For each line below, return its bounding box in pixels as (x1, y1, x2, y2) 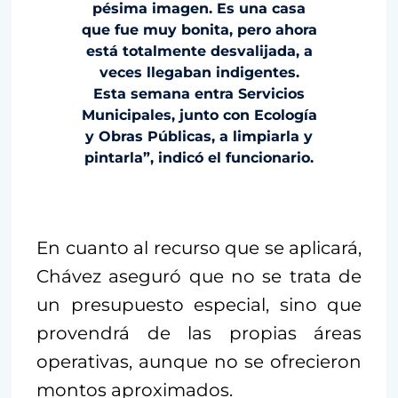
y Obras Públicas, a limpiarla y (85, 127, 313, 145)
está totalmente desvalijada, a (85, 42, 313, 60)
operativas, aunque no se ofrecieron (36, 350, 362, 372)
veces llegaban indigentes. (99, 63, 299, 81)
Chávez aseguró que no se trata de (36, 265, 362, 287)
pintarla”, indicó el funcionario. (84, 148, 314, 166)
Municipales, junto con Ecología (81, 106, 317, 123)
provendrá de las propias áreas (36, 322, 362, 344)
